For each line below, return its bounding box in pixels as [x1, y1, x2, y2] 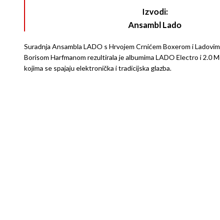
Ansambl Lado [128, 20, 182, 30]
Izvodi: [142, 6, 168, 17]
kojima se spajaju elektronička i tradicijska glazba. [24, 64, 171, 72]
